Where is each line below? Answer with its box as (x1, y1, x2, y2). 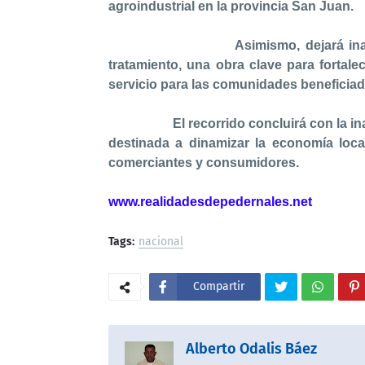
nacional (139, 235, 183, 248)
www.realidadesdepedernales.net (108, 195, 312, 209)
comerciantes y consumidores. (108, 156, 299, 169)
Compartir (193, 279, 244, 293)
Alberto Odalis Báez (186, 340, 317, 358)
